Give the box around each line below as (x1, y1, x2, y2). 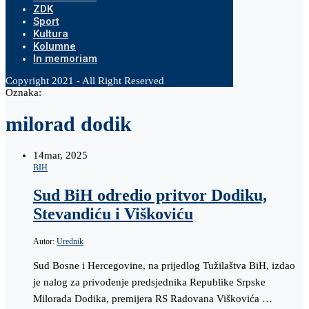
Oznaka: (6, 87, 41, 98)
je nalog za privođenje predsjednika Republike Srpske (33, 276, 266, 288)
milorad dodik (6, 112, 132, 136)
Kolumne (33, 40, 76, 52)
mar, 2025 (44, 150, 88, 161)
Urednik (57, 236, 83, 246)
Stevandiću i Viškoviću (33, 204, 193, 223)
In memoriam (33, 52, 97, 65)
